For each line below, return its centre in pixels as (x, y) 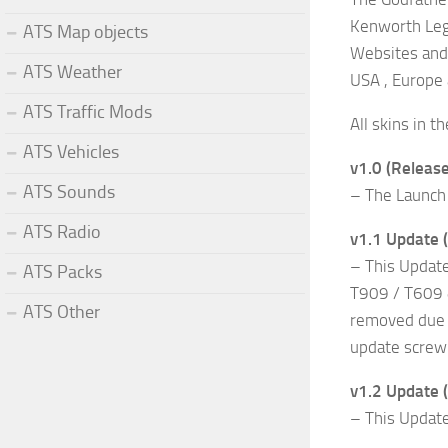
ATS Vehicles (71, 151)
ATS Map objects (85, 31)
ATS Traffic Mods (87, 111)
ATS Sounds (69, 191)
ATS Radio (62, 231)
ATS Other (61, 311)
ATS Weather (72, 71)
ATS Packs (62, 271)
